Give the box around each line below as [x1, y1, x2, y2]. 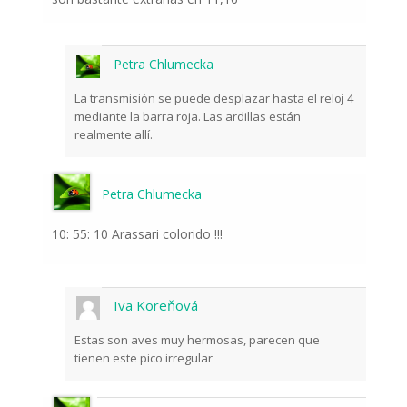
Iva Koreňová [113, 296, 198, 315]
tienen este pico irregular [74, 350, 213, 367]
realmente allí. [74, 126, 153, 144]
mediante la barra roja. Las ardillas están [74, 108, 301, 125]
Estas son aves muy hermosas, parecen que [74, 332, 320, 349]
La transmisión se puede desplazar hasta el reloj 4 [74, 90, 353, 107]
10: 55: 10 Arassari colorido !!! [51, 225, 223, 243]
